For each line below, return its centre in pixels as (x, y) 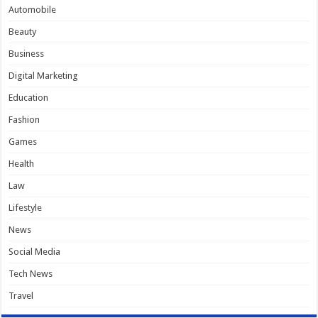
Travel (21, 295)
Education (29, 97)
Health (22, 163)
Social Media (35, 251)
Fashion (24, 119)
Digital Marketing (44, 75)
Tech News (31, 273)
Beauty (23, 31)
